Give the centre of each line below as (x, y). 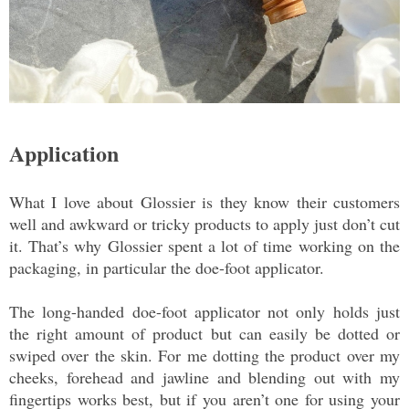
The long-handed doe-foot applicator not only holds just (204, 311)
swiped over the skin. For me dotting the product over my (204, 355)
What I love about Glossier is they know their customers (204, 201)
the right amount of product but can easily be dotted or (204, 333)
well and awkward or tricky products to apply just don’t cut (204, 223)
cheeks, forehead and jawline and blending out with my (204, 377)
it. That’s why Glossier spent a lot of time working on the (204, 245)
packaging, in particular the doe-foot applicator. (169, 267)
